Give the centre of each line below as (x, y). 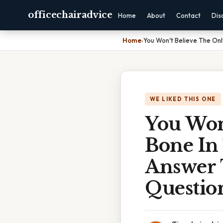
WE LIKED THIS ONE (183, 99)
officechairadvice (70, 15)
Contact (188, 15)
